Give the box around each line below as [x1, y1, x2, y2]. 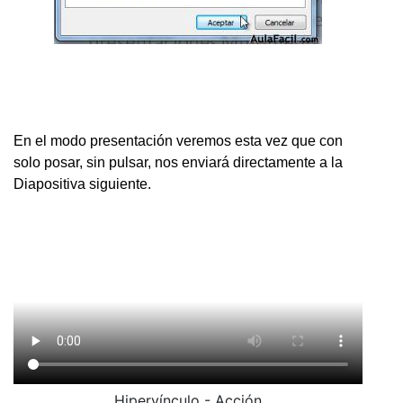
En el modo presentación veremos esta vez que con [13, 132, 343, 148]
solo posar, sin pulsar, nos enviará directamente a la [13, 154, 343, 170]
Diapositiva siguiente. [13, 175, 151, 192]
